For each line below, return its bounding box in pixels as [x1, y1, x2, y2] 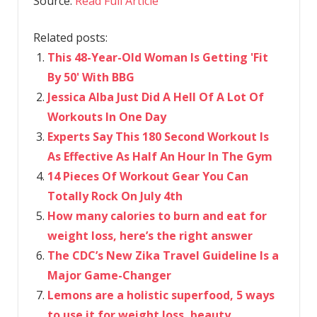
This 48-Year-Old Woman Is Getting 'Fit [47, 49, 268, 65]
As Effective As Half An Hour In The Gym [47, 148, 272, 164]
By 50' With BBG [47, 69, 134, 85]
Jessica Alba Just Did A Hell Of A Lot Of [47, 88, 264, 105]
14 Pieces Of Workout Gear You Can [47, 168, 248, 184]
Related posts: [33, 29, 108, 45]
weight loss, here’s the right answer [47, 227, 253, 243]
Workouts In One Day [47, 108, 166, 125]
